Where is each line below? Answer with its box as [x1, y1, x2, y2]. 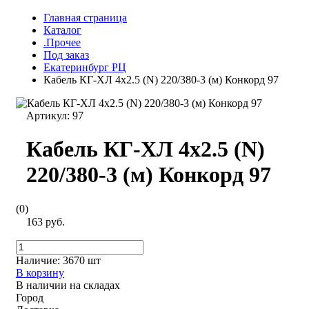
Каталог [43, 24, 81, 36]
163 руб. [26, 215, 65, 228]
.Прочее [43, 37, 81, 48]
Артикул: [26, 110, 72, 121]
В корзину [16, 266, 64, 279]
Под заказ [43, 49, 89, 61]
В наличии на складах [16, 279, 120, 291]
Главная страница [43, 12, 127, 23]
